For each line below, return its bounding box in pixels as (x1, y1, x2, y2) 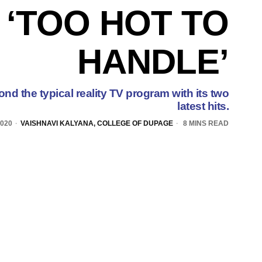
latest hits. (177, 99, 229, 112)
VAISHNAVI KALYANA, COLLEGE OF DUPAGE (20, 119, 173, 127)
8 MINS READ (181, 119, 229, 127)
